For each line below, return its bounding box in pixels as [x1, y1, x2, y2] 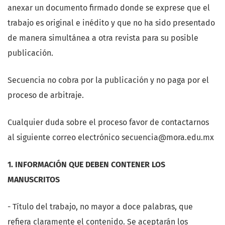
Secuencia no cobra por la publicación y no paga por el [8, 75, 209, 85]
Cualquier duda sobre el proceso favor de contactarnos [8, 118, 209, 128]
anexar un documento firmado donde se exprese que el [8, 3, 210, 13]
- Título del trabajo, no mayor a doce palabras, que [8, 202, 193, 212]
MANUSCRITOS [8, 175, 60, 185]
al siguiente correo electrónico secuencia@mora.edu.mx [8, 133, 214, 143]
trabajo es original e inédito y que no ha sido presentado [8, 18, 215, 28]
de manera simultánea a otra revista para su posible [8, 33, 198, 43]
